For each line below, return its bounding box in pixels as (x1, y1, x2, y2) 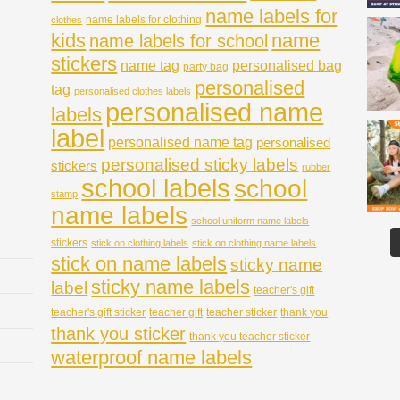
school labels (81, 172, 231, 203)
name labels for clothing (86, 12, 203, 26)
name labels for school (89, 30, 269, 51)
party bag (183, 60, 229, 73)
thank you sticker (51, 323, 187, 344)
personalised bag (232, 57, 343, 73)
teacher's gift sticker (51, 305, 146, 319)
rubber (302, 161, 331, 172)
